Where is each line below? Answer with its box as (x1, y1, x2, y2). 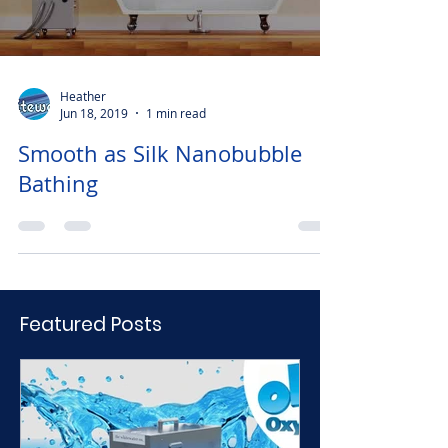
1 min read (146, 135, 206, 151)
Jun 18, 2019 (60, 135, 128, 151)
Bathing (18, 199, 98, 228)
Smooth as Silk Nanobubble (18, 169, 302, 198)
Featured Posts (20, 341, 162, 368)
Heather (60, 117, 106, 134)
